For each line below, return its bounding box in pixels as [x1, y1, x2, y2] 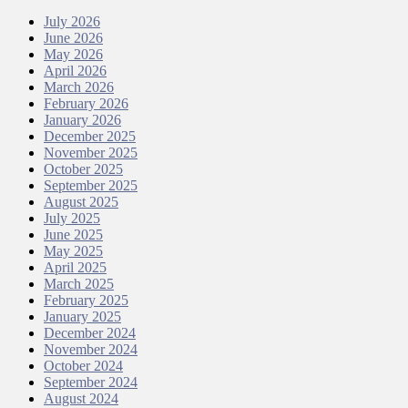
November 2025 [44, 145, 138, 161]
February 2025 [44, 292, 128, 309]
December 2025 [44, 128, 136, 145]
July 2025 [44, 210, 100, 227]
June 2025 [44, 227, 103, 243]
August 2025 [44, 194, 118, 210]
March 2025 [44, 276, 114, 292]
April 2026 [44, 63, 107, 79]
